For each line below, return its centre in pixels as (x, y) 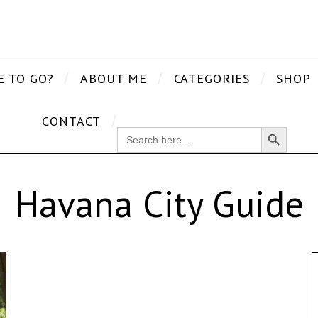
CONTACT (71, 121)
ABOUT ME (114, 78)
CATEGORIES (212, 78)
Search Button (279, 126)
